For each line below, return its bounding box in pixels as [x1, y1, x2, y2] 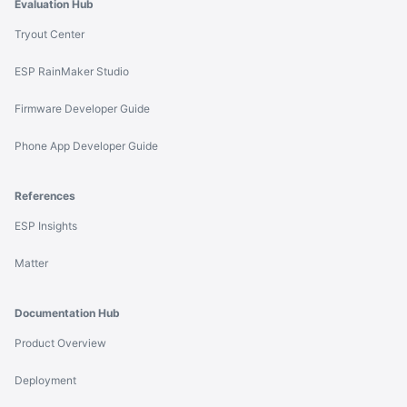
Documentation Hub [15, 306, 120, 321]
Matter [15, 256, 48, 271]
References [15, 189, 75, 203]
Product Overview [15, 336, 106, 351]
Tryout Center [15, 27, 84, 42]
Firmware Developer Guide [15, 102, 150, 116]
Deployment [15, 373, 76, 388]
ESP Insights [15, 219, 77, 233]
